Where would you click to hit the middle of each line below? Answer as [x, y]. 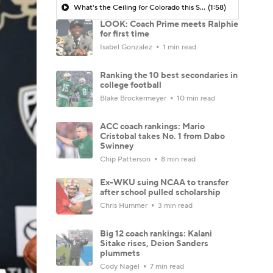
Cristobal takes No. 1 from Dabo [162, 136]
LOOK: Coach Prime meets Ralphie [169, 24]
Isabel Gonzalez [127, 47]
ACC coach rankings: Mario [152, 126]
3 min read [174, 205]
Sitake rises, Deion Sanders [154, 243]
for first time [125, 34]
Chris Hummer [125, 205]
